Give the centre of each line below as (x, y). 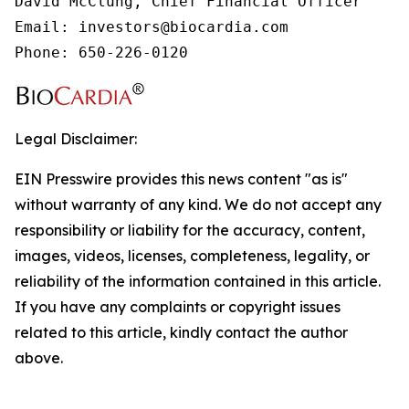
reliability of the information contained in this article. (198, 281)
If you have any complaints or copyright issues (178, 307)
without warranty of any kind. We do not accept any (198, 204)
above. (39, 358)
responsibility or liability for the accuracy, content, (190, 230)
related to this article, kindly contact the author (181, 332)
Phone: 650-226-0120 (101, 52)
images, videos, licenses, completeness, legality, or (192, 256)
